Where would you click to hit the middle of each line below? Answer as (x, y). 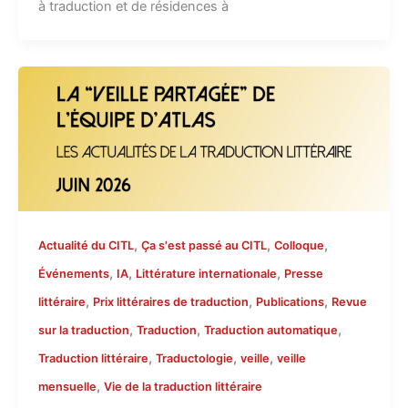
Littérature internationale (206, 274)
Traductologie (194, 359)
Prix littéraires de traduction (170, 302)
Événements (73, 274)
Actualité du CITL (86, 246)
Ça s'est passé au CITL (204, 246)
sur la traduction (83, 331)
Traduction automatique (270, 331)
